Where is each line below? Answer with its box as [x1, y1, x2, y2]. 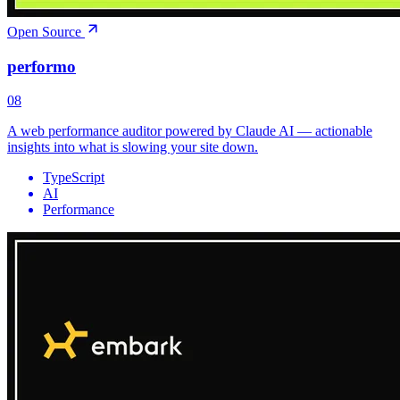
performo [7, 56, 76, 76]
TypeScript [43, 170, 104, 186]
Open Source [7, 23, 85, 39]
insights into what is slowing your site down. [7, 139, 258, 155]
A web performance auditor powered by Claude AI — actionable [7, 123, 372, 139]
